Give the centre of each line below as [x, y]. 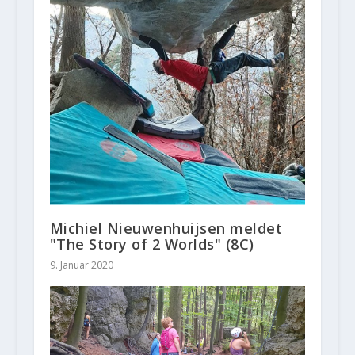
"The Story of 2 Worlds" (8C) [152, 244]
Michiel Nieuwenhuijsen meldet [166, 228]
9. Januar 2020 [81, 265]
